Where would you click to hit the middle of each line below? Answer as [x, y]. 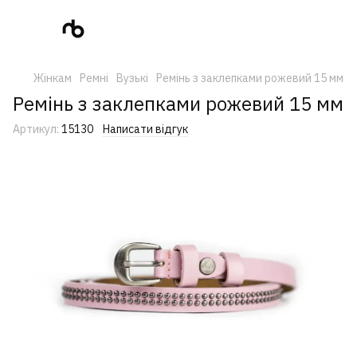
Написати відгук [145, 129]
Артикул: [36, 129]
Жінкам [53, 78]
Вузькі [132, 78]
